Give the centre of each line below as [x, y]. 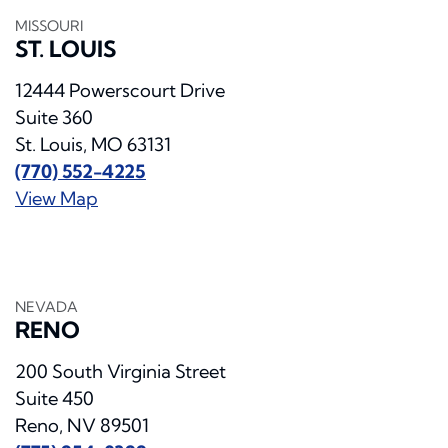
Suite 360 [54, 118]
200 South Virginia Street [120, 372]
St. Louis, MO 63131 [93, 145]
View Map [56, 199]
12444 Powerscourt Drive [120, 91]
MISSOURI [49, 26]
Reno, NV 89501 [82, 426]
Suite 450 [54, 399]
